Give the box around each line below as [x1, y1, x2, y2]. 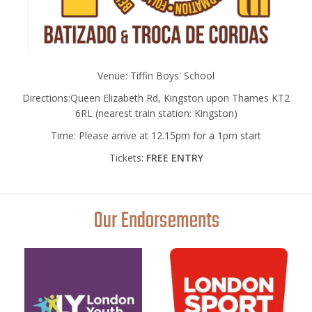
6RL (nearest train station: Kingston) [75, 106, 237, 120]
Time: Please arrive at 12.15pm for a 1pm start [51, 128, 261, 142]
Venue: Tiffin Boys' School [97, 68, 214, 82]
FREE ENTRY [146, 150, 203, 164]
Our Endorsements [93, 203, 219, 238]
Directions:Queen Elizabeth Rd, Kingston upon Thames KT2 [22, 91, 290, 104]
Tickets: [109, 150, 146, 164]
